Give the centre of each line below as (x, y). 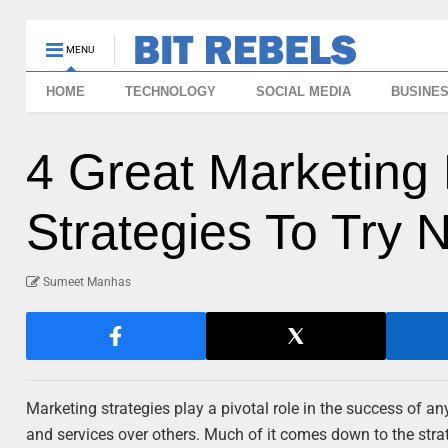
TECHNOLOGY (171, 91)
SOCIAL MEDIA (304, 91)
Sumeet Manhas (87, 282)
